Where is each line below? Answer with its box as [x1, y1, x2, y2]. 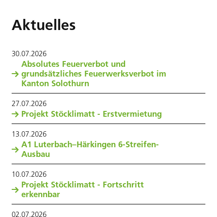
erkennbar [21, 189, 60, 199]
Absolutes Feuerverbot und [21, 59, 125, 69]
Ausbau [21, 149, 50, 159]
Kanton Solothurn [21, 78, 89, 88]
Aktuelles [12, 16, 76, 34]
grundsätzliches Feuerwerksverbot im [21, 69, 166, 78]
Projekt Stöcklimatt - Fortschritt [21, 180, 144, 189]
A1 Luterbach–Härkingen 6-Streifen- [21, 139, 159, 149]
